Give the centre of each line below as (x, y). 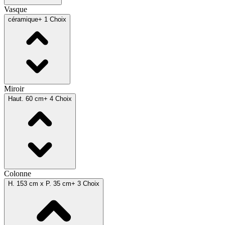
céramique (23, 19)
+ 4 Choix (58, 98)
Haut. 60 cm (26, 98)
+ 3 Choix (85, 183)
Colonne (18, 173)
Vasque (16, 9)
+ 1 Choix (52, 19)
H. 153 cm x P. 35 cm (40, 183)
